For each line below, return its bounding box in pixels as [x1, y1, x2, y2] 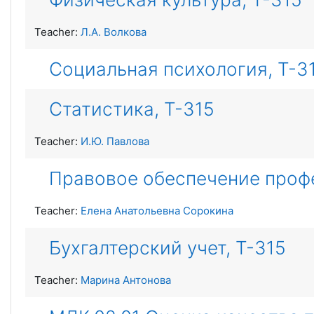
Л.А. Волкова [81, 25, 146, 39]
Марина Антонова [81, 273, 171, 287]
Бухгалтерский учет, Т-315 [49, 237, 286, 259]
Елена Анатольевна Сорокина [81, 204, 233, 217]
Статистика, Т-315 [49, 98, 214, 120]
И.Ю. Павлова [81, 135, 149, 148]
